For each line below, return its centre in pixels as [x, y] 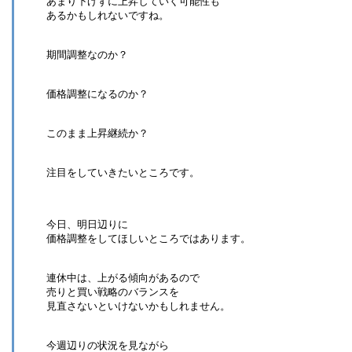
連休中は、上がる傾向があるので [123, 277]
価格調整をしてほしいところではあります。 [148, 238]
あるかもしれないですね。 [108, 15]
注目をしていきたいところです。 [123, 172]
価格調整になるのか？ [97, 93]
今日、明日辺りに [87, 224]
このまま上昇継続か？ [97, 133]
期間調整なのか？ [87, 54]
